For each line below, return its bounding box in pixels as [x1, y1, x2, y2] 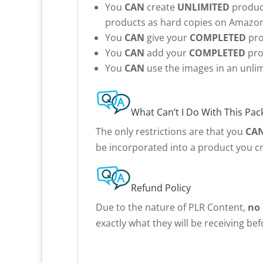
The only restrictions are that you [96, 124, 245, 138]
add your [144, 46, 189, 59]
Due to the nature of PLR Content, [96, 200, 248, 214]
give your [144, 31, 190, 44]
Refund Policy [131, 181, 191, 194]
